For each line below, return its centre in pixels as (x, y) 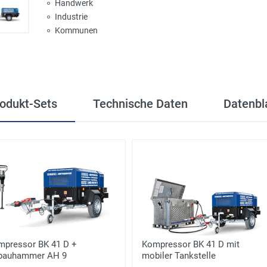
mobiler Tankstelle (179, 256)
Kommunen (76, 30)
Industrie (71, 17)
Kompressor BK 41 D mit (191, 244)
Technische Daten (140, 104)
